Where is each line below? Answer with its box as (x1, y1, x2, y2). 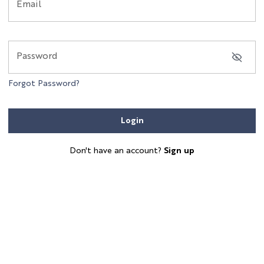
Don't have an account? (70, 147, 161, 155)
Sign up (164, 147, 194, 155)
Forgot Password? (8, 80, 80, 88)
